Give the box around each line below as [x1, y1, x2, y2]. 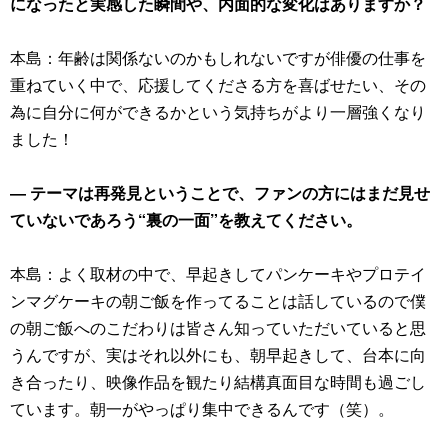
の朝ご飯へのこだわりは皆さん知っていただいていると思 [10, 316, 426, 339]
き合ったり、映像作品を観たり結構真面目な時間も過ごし [10, 370, 426, 393]
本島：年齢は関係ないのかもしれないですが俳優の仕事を [10, 46, 426, 69]
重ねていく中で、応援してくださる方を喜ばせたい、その [10, 73, 426, 96]
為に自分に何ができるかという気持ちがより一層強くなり [10, 100, 426, 123]
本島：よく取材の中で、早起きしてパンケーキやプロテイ [10, 262, 426, 285]
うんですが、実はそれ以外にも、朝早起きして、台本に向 [10, 343, 426, 366]
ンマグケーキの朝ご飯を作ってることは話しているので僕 [10, 289, 426, 312]
